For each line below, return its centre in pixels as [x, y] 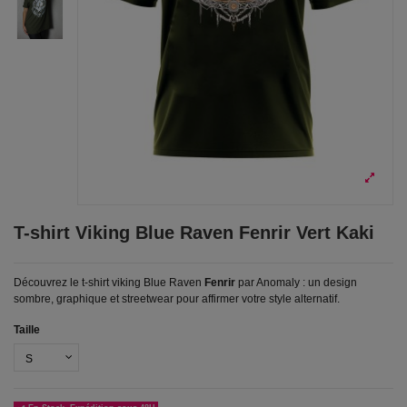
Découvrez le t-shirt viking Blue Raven [109, 283]
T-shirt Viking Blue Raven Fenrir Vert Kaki [194, 232]
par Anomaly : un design [296, 283]
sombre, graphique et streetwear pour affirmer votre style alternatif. [177, 299]
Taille [27, 329]
